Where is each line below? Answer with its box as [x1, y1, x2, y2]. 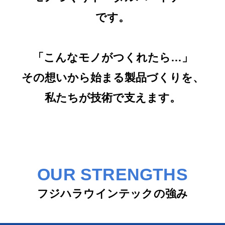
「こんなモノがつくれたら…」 [32, 51, 193, 64]
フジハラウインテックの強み [37, 187, 188, 200]
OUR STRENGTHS [37, 164, 188, 184]
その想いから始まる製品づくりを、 [21, 71, 204, 84]
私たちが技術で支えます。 [44, 91, 181, 104]
